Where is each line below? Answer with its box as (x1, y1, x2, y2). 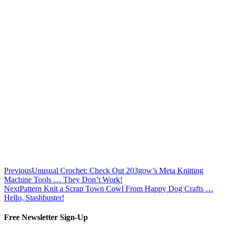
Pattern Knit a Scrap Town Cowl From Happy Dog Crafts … (20, 184, 213, 193)
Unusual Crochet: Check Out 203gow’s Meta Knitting (32, 166, 203, 175)
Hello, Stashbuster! (4, 193, 64, 202)
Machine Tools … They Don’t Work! (4, 175, 123, 184)
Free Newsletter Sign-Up (4, 213, 88, 222)
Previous (4, 166, 32, 175)
